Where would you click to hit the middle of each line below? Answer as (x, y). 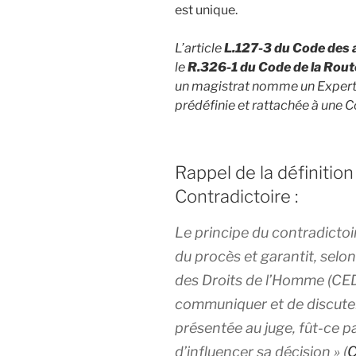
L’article (199, 48)
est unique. (206, 10)
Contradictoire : (236, 196)
